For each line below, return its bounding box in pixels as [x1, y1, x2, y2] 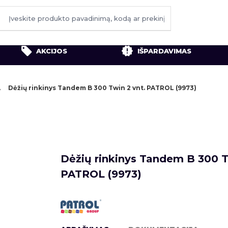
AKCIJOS [36, 46, 67, 55]
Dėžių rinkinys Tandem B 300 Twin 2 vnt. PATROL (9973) [8, 84, 196, 92]
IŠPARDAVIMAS [137, 46, 191, 55]
